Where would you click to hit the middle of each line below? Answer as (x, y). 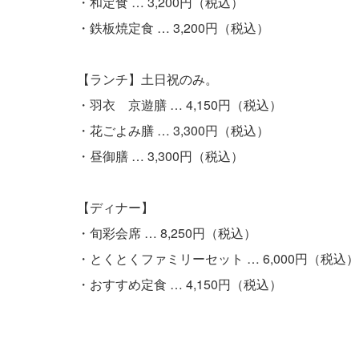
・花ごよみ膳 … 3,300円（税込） (173, 130)
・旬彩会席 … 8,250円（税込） (167, 233)
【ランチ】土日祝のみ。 (147, 79)
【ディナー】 (115, 207)
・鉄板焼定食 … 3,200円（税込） (173, 28)
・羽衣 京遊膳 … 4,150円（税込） (179, 105)
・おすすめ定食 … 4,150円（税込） (179, 284)
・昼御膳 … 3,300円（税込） (160, 156)
